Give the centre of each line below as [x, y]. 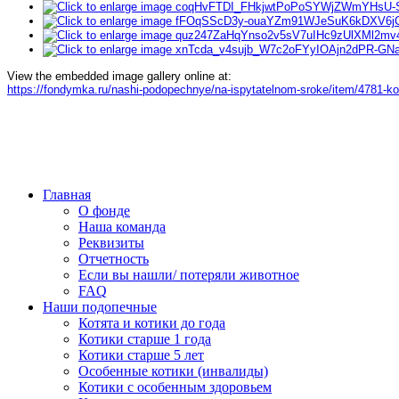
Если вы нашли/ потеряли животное [189, 274]
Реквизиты [111, 242]
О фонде [104, 210]
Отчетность [114, 258]
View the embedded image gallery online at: [119, 76]
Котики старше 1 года [145, 338]
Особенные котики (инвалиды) [173, 370]
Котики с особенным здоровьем [175, 387]
